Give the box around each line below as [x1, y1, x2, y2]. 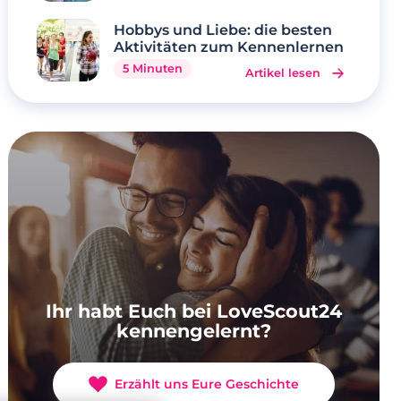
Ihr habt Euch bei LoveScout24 [46, 299, 343, 322]
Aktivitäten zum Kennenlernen [114, 38, 345, 56]
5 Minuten [123, 62, 183, 76]
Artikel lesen [245, 65, 321, 80]
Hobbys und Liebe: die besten [114, 21, 333, 39]
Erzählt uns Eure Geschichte [115, 375, 300, 392]
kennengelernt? [116, 319, 272, 342]
